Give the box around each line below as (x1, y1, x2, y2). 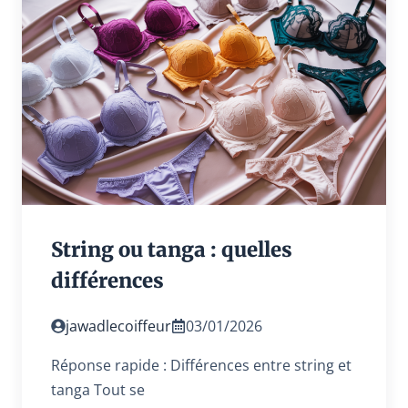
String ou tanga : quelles (51, 236, 292, 262)
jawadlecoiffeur (66, 315, 171, 336)
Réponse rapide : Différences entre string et (51, 354, 352, 375)
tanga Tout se (51, 379, 145, 400)
